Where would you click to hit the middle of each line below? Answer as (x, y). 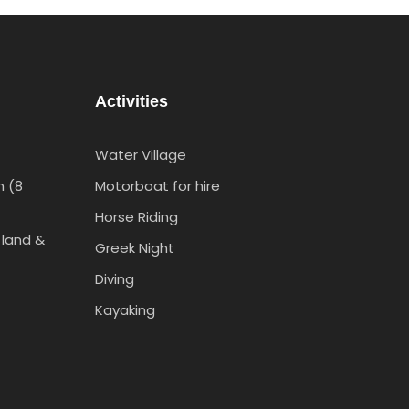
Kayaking (125, 310)
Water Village (140, 155)
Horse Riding (136, 217)
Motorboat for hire (157, 186)
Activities (131, 101)
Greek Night (134, 248)
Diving (114, 279)
